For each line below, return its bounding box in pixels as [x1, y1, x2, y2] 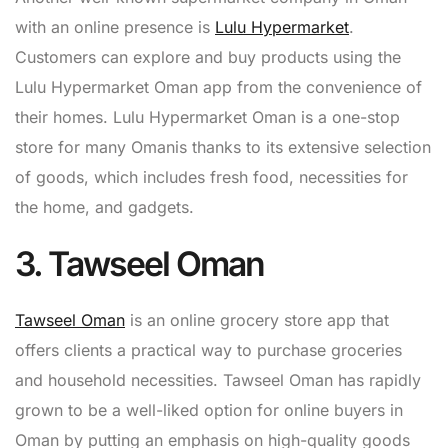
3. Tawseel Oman [15, 242, 264, 284]
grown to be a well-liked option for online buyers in [15, 399, 403, 420]
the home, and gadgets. [15, 196, 194, 217]
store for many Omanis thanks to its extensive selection [15, 136, 431, 157]
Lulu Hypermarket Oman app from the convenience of [15, 76, 422, 97]
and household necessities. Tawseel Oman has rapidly [15, 369, 421, 390]
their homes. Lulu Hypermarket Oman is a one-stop [15, 106, 400, 127]
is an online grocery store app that [125, 309, 389, 330]
